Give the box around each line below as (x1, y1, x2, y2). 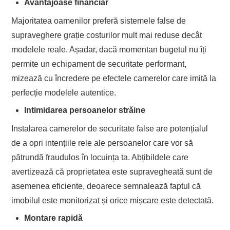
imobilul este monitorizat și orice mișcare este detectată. (11, 196, 214, 205)
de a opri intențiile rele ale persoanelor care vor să (11, 138, 194, 147)
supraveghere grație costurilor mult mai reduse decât (11, 30, 202, 40)
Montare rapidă (24, 213, 83, 222)
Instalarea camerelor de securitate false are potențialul (11, 124, 208, 133)
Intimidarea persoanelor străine (24, 105, 146, 114)
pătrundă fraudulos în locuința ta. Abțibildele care (11, 152, 189, 162)
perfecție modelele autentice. (11, 88, 117, 97)
